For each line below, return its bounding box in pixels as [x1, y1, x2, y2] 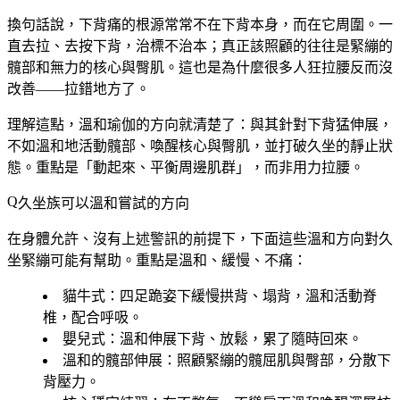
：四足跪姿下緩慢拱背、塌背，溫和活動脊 [105, 287, 377, 304]
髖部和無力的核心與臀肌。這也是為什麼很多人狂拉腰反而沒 [7, 59, 393, 75]
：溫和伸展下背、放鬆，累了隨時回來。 [105, 330, 362, 346]
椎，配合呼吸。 [43, 309, 143, 325]
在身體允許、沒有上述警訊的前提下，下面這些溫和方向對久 [7, 230, 393, 246]
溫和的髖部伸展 [62, 352, 162, 368]
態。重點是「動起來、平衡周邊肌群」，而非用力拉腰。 [7, 159, 364, 175]
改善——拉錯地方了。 [7, 80, 150, 96]
